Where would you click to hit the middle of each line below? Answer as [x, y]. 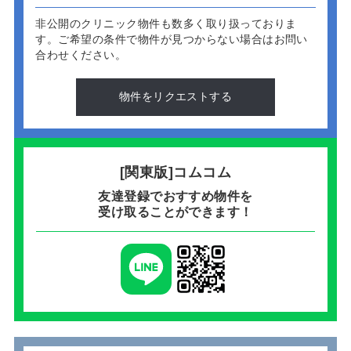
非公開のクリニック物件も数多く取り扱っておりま [166, 24]
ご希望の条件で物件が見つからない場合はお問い [183, 40]
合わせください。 [81, 55]
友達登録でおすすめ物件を [175, 196]
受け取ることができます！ [175, 212]
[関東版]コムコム [175, 173]
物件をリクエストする [175, 97]
